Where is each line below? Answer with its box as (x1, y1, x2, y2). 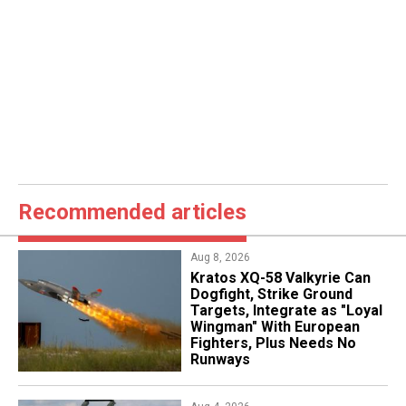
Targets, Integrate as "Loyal (189, 302, 382, 320)
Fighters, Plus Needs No (189, 334, 356, 353)
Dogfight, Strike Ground (189, 285, 353, 304)
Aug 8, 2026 (189, 251, 250, 265)
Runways (189, 351, 250, 369)
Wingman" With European (189, 318, 360, 336)
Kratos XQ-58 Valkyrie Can (189, 269, 371, 287)
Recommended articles (18, 199, 246, 226)
